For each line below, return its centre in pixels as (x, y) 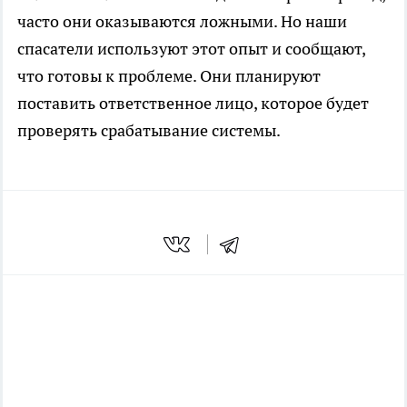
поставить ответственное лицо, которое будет (193, 104)
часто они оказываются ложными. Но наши (182, 22)
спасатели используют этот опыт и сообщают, (191, 49)
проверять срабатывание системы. (150, 131)
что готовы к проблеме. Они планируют (169, 76)
